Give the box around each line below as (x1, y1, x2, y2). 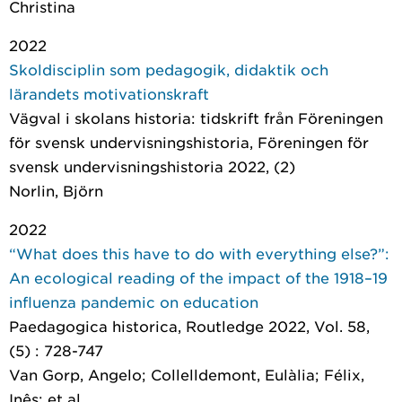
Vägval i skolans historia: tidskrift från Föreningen (9, 109, 383, 127)
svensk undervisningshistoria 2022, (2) (9, 157, 295, 175)
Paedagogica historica (9, 317, 178, 335)
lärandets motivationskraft (9, 84, 209, 102)
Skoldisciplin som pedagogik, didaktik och (9, 60, 328, 78)
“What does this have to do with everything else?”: (9, 244, 389, 262)
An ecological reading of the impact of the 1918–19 (9, 268, 388, 286)
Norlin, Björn (9, 181, 103, 199)
